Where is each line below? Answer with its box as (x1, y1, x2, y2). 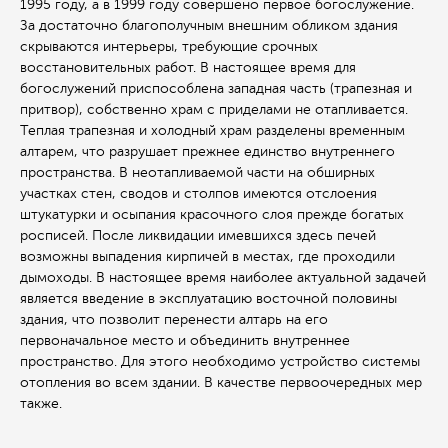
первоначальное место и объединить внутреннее (20, 333, 350, 349)
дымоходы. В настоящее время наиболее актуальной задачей (20, 270, 426, 286)
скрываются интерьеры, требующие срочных (20, 39, 318, 55)
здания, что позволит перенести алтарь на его (20, 312, 328, 328)
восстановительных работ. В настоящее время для (20, 60, 356, 76)
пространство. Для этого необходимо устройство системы (20, 354, 420, 370)
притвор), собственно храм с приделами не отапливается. (20, 102, 408, 118)
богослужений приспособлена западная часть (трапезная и (20, 81, 412, 97)
